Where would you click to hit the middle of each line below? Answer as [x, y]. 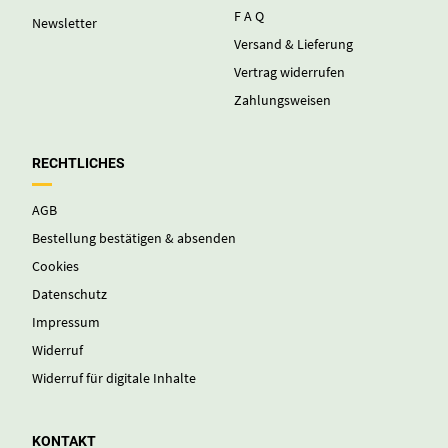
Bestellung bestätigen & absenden [134, 238]
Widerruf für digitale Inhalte [114, 378]
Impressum [66, 322]
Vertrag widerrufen [289, 72]
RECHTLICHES [79, 163]
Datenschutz [70, 294]
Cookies [56, 266]
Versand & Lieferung [293, 44]
